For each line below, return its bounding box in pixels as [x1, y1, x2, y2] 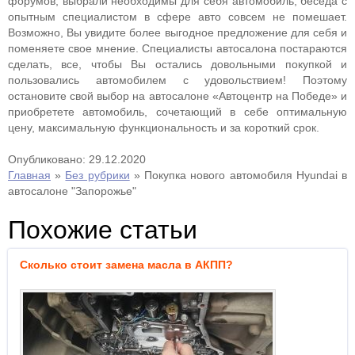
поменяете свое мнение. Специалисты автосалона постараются [8, 42, 347, 55]
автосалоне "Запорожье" [8, 185, 136, 197]
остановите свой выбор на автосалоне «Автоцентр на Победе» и [8, 90, 347, 102]
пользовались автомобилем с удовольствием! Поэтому [8, 74, 347, 86]
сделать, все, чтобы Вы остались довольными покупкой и [8, 58, 347, 71]
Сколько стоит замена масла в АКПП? [20, 258, 233, 271]
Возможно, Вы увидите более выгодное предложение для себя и [8, 26, 347, 39]
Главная [8, 169, 51, 181]
